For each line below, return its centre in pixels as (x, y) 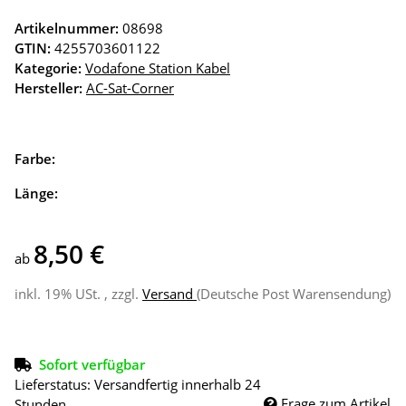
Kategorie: (50, 68)
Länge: (38, 193)
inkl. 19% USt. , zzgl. (78, 294)
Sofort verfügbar (92, 365)
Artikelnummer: (68, 29)
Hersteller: (48, 88)
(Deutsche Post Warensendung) (294, 294)
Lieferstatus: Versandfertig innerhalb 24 (138, 385)
